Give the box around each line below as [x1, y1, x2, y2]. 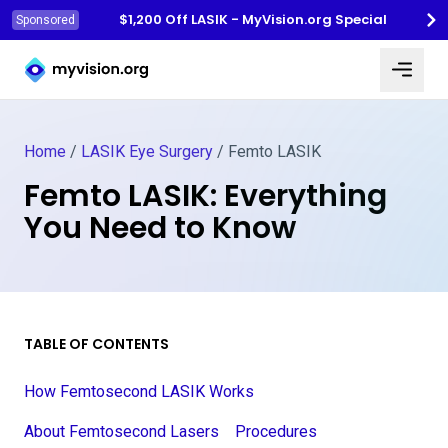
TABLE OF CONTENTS [24, 334, 169, 354]
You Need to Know [24, 207, 296, 249]
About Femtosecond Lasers [24, 422, 219, 441]
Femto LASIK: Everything [24, 175, 387, 217]
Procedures [235, 422, 317, 441]
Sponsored [16, 13, 75, 27]
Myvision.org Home [23, 43, 159, 63]
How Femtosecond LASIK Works [24, 382, 254, 401]
